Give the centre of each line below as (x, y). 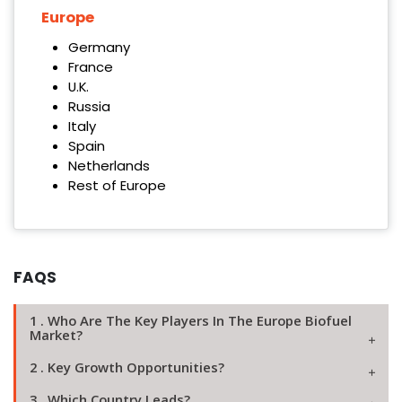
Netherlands (109, 166)
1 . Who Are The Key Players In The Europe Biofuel (191, 321)
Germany (99, 48)
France (90, 67)
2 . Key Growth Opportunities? (127, 367)
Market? (56, 335)
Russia (89, 107)
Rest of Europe (117, 186)
